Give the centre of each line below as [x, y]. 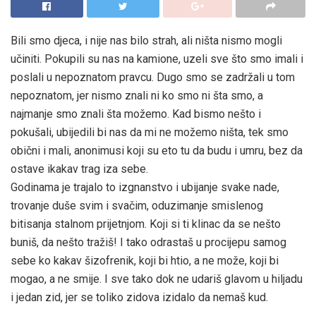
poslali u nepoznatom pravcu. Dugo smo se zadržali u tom [153, 77]
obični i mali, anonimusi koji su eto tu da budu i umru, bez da [157, 150]
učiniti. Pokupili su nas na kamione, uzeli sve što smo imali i [157, 59]
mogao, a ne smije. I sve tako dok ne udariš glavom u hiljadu [157, 279]
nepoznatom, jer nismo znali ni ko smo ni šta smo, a [137, 95]
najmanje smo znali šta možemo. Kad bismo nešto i [136, 114]
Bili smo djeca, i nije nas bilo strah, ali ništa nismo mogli [146, 40]
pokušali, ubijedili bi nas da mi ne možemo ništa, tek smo [150, 132]
